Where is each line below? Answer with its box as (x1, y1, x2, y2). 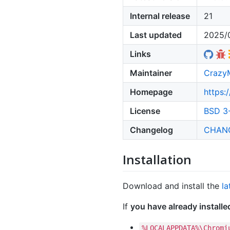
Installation (123, 151, 191, 168)
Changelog (130, 125, 173, 136)
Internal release (130, 11, 190, 22)
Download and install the (123, 181, 222, 191)
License (130, 106, 160, 117)
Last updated (130, 30, 182, 41)
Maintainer (130, 68, 172, 79)
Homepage (130, 87, 172, 98)
